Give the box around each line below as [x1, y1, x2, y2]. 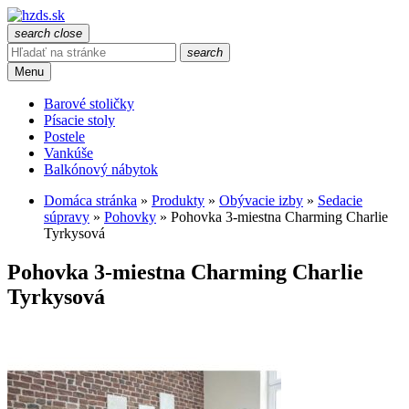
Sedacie [318, 193, 362, 208]
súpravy [44, 209, 89, 225]
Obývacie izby [219, 193, 303, 208]
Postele [44, 129, 85, 144]
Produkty [152, 193, 204, 208]
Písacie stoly [44, 112, 115, 128]
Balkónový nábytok [44, 162, 158, 177]
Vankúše [44, 145, 93, 161]
